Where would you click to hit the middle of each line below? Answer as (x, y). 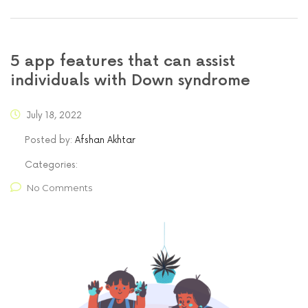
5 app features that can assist (123, 62)
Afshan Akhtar (105, 141)
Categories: (51, 165)
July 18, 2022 (53, 116)
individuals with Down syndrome (130, 81)
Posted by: (50, 141)
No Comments (59, 188)
